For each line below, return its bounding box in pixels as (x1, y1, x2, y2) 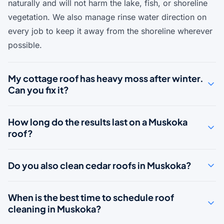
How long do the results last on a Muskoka (8, 116, 187, 127)
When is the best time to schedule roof (8, 191, 174, 203)
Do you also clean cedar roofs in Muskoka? (8, 159, 191, 171)
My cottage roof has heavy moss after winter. (8, 72, 203, 84)
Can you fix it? (8, 84, 69, 95)
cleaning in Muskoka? (8, 203, 101, 214)
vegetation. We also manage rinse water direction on (8, 12, 206, 22)
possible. (8, 40, 42, 50)
